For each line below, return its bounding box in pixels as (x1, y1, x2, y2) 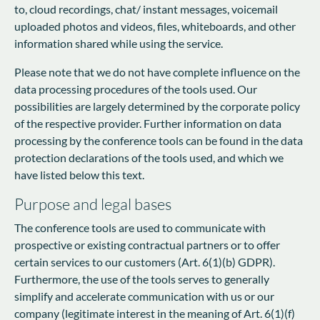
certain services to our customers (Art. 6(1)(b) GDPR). (14, 254, 275, 269)
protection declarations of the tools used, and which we (14, 150, 284, 164)
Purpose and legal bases (14, 194, 171, 214)
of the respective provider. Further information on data (14, 116, 281, 130)
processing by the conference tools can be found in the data (14, 133, 303, 147)
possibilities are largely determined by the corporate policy (14, 99, 300, 113)
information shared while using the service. (14, 36, 223, 50)
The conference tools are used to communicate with (14, 220, 266, 234)
